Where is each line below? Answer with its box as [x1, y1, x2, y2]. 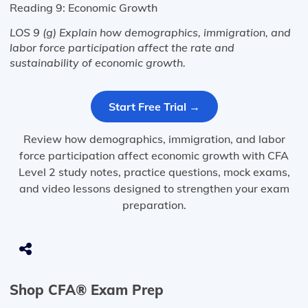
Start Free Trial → [108, 100, 200, 114]
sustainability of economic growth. [10, 56, 186, 70]
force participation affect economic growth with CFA [19, 148, 289, 163]
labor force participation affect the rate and [10, 41, 234, 55]
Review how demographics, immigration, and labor [23, 132, 285, 146]
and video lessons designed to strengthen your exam [19, 181, 289, 196]
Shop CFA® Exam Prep [10, 281, 164, 299]
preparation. [122, 198, 186, 212]
